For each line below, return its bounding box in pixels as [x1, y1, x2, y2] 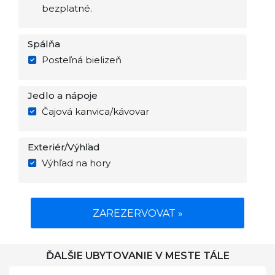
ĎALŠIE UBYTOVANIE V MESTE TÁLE [45, 250, 230, 261]
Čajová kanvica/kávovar [41, 106, 149, 117]
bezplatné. [41, 2, 92, 14]
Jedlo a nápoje [28, 90, 98, 101]
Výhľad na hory [41, 157, 110, 169]
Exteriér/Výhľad [28, 141, 100, 153]
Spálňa [28, 38, 60, 50]
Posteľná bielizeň [41, 54, 122, 66]
